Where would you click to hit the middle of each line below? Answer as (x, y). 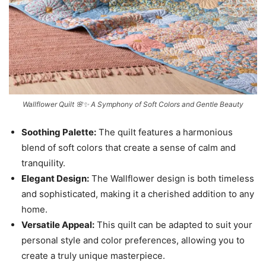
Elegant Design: (55, 179)
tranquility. (43, 163)
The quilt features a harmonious (164, 132)
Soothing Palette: (59, 132)
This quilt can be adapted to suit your (173, 225)
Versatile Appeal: (58, 225)
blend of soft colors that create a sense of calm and (129, 148)
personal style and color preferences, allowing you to (133, 240)
